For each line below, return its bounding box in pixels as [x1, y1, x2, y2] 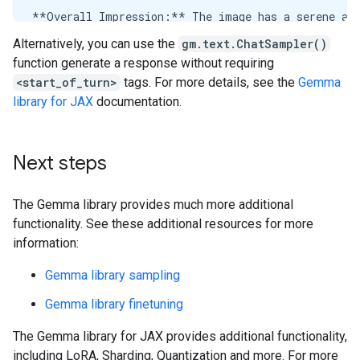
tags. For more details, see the [121, 74, 298, 90]
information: [13, 235, 79, 251]
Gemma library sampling [45, 267, 180, 283]
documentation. [93, 93, 182, 109]
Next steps [13, 150, 107, 175]
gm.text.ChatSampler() [182, 35, 327, 51]
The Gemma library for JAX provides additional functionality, [13, 328, 347, 344]
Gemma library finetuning [45, 296, 183, 312]
